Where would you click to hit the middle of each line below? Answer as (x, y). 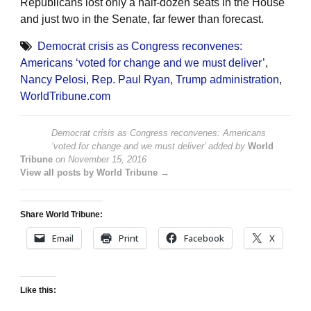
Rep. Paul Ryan (131, 79)
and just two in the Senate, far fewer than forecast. (142, 19)
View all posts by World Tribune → (95, 172)
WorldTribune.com (65, 96)
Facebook (204, 238)
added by (227, 146)
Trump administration (227, 79)
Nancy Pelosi (53, 79)
